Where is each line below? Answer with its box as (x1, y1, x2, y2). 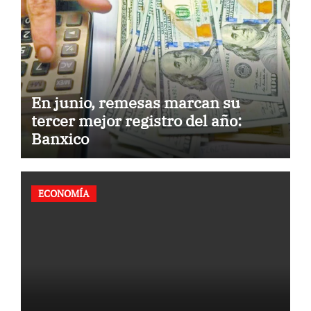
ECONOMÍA (37, 187, 90, 201)
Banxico (31, 128, 89, 149)
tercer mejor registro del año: (31, 110, 242, 131)
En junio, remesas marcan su (31, 92, 240, 112)
